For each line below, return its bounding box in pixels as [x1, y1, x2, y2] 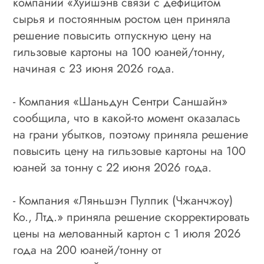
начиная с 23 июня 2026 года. [13, 60, 175, 77]
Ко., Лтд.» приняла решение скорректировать [13, 208, 250, 226]
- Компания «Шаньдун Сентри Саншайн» [13, 93, 228, 110]
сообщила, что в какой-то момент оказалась [13, 109, 241, 127]
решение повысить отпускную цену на [13, 27, 212, 44]
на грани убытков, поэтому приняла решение [13, 126, 249, 143]
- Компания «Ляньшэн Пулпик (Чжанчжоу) [13, 192, 233, 209]
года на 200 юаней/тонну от [13, 241, 162, 259]
